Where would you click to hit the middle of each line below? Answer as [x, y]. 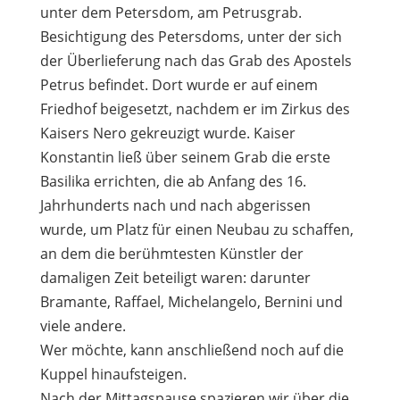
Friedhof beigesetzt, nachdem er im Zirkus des [195, 108]
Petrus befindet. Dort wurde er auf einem [179, 84]
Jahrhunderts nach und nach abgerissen [175, 205]
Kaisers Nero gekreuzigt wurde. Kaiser [167, 133]
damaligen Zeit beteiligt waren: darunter [175, 277]
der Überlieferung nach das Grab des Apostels [196, 60]
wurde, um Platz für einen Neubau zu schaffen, [196, 229]
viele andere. [83, 325]
